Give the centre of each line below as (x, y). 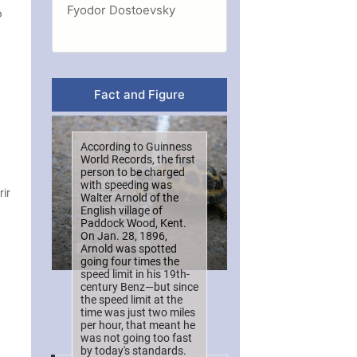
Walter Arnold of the (129, 197)
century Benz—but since (139, 286)
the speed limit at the (131, 299)
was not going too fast (136, 337)
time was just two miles (137, 312)
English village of (121, 210)
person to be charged (132, 172)
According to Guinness (136, 146)
